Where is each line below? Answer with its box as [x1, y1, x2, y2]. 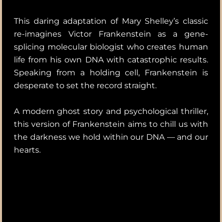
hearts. [14, 145, 41, 155]
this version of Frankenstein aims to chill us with [14, 119, 208, 129]
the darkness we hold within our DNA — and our [14, 132, 208, 142]
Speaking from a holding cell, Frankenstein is [14, 67, 208, 77]
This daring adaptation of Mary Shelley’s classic [14, 16, 208, 26]
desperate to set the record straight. [14, 80, 157, 90]
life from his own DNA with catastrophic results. [14, 55, 208, 64]
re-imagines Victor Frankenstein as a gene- [14, 29, 208, 39]
